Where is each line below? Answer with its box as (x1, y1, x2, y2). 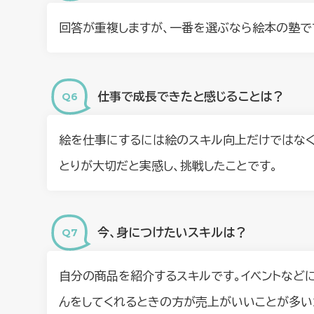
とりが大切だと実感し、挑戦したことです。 (59, 159, 278, 172)
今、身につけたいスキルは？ (97, 226, 247, 239)
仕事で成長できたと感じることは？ (97, 90, 285, 103)
